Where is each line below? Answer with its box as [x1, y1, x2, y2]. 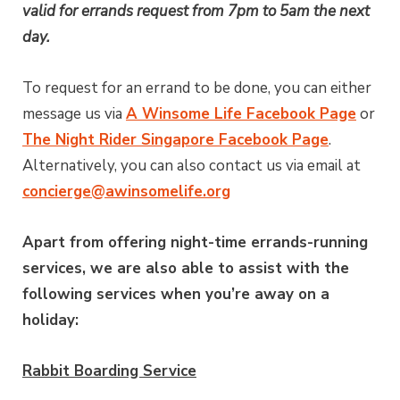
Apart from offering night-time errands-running [22, 232, 368, 254]
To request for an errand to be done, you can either [22, 78, 371, 99]
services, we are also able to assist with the [22, 258, 349, 279]
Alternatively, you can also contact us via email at [22, 155, 361, 177]
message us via [22, 104, 126, 125]
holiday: [22, 310, 79, 331]
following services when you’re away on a [22, 284, 329, 305]
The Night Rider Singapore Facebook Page [22, 129, 329, 151]
